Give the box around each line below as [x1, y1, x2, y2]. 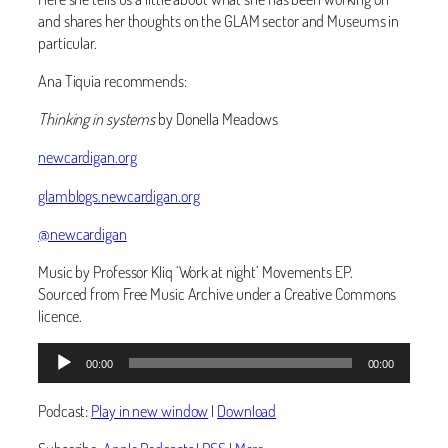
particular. [38, 31, 97, 53]
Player [37, 364, 74, 386]
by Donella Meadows [155, 108, 279, 130]
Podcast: [38, 399, 92, 421]
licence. [38, 305, 83, 327]
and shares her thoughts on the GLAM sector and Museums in [38, 9, 400, 31]
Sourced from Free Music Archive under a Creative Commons [38, 283, 397, 305]
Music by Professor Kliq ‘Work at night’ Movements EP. [38, 261, 353, 283]
